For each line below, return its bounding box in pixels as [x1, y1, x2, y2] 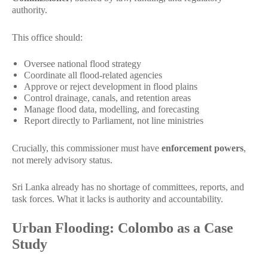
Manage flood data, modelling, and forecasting [24, 104, 199, 114]
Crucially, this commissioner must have [12, 142, 162, 153]
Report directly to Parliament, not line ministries [24, 115, 203, 126]
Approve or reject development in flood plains [24, 81, 197, 92]
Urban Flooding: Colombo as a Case [12, 220, 233, 236]
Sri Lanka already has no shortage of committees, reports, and [12, 182, 244, 192]
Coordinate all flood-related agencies [24, 70, 162, 80]
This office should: [12, 32, 83, 42]
